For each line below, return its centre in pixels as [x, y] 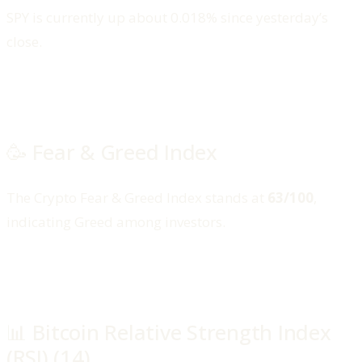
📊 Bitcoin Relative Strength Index [169, 333]
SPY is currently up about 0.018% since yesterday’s [167, 17]
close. [26, 41]
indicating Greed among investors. [116, 221]
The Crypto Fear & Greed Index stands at [137, 197]
